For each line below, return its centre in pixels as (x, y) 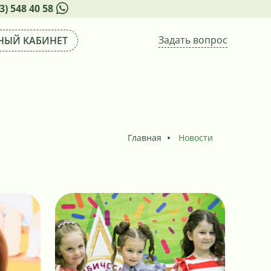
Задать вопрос (193, 40)
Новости (196, 138)
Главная (145, 138)
